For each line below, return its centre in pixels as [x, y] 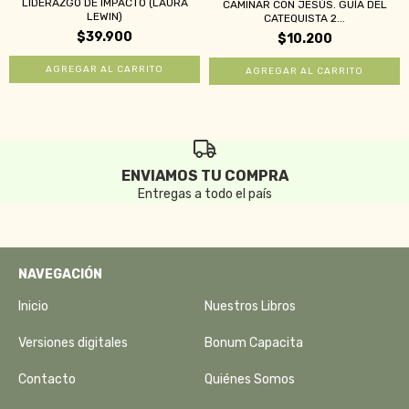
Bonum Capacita [254, 343]
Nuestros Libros [250, 307]
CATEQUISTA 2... [304, 18]
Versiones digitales [73, 343]
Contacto [47, 380]
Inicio [33, 307]
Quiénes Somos [250, 380]
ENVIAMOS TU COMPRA [204, 176]
